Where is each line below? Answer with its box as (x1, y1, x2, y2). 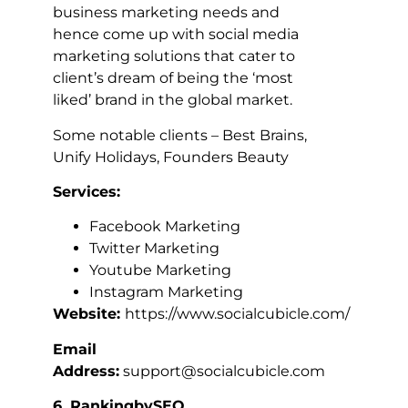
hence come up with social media (53, 25, 299, 44)
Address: (53, 362, 119, 380)
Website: (53, 305, 125, 323)
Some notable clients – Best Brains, (53, 126, 307, 144)
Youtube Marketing (89, 261, 231, 280)
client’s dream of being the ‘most (53, 69, 293, 87)
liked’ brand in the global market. (53, 91, 292, 109)
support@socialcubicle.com (119, 362, 325, 380)
